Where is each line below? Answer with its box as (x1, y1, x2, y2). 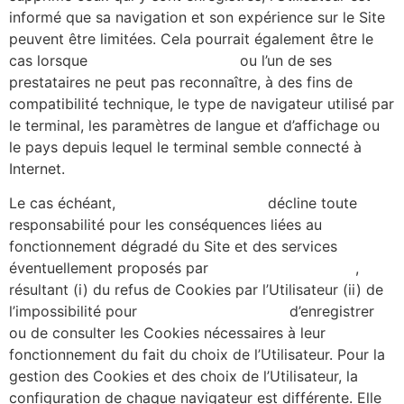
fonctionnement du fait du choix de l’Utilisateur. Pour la (9, 345, 385, 364)
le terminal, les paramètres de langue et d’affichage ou (9, 115, 380, 134)
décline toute (263, 194, 357, 213)
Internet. (9, 159, 65, 178)
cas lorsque (9, 50, 92, 69)
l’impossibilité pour (9, 302, 142, 321)
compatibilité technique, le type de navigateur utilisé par (9, 94, 394, 113)
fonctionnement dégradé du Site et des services (9, 237, 337, 256)
